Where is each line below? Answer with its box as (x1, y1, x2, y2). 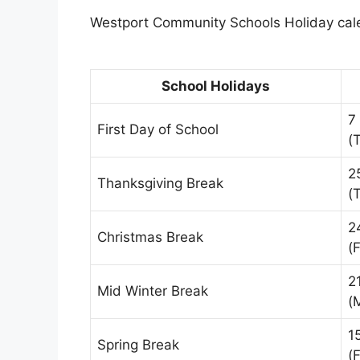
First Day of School (97, 121, 219, 138)
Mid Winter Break (97, 283, 208, 300)
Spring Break (97, 337, 179, 354)
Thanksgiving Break (97, 175, 223, 192)
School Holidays (162, 78, 270, 95)
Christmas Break (97, 229, 203, 246)
